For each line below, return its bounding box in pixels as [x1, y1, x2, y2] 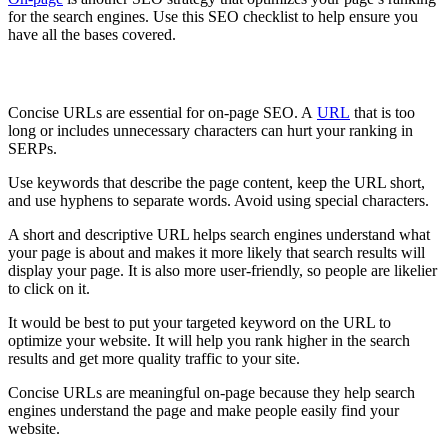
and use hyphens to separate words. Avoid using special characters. [8, 191, 429, 209]
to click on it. [8, 279, 90, 297]
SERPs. [8, 139, 57, 157]
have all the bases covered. [8, 26, 176, 44]
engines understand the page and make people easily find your [8, 401, 399, 419]
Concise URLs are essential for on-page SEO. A [8, 103, 317, 121]
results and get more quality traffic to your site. [8, 349, 300, 367]
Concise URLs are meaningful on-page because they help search [8, 383, 415, 401]
